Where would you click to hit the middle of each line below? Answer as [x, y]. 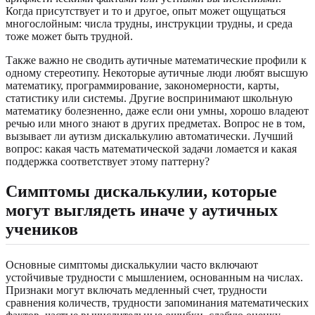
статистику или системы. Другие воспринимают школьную [149, 98]
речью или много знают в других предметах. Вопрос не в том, [155, 123]
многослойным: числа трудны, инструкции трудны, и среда [149, 23]
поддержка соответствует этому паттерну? [108, 161]
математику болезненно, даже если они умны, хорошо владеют [157, 110]
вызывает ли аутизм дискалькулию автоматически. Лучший [149, 136]
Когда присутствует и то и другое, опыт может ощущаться [146, 11]
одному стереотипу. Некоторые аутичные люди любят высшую [157, 72]
